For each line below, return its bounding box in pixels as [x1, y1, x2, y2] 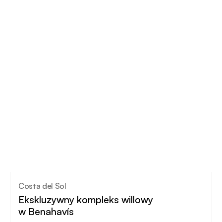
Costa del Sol [18, 181, 66, 191]
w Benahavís [18, 205, 74, 218]
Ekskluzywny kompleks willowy [18, 193, 153, 206]
